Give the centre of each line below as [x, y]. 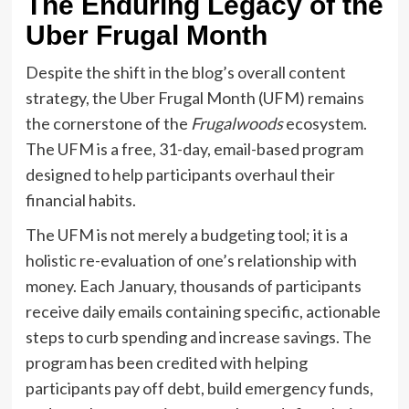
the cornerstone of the [108, 123]
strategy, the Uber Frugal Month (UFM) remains [194, 97]
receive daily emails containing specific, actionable [203, 311]
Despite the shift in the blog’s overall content [185, 72]
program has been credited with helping [166, 362]
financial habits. [80, 199]
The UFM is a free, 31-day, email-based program [194, 148]
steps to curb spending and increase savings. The [198, 336]
